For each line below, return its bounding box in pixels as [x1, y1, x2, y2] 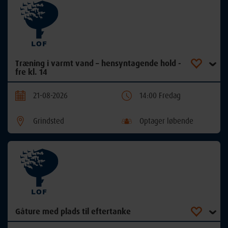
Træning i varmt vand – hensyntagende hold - [15, 58, 181, 68]
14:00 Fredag [139, 90, 181, 100]
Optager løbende [139, 116, 193, 126]
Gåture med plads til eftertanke [15, 206, 131, 216]
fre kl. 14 [15, 66, 47, 77]
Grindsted [33, 116, 64, 126]
